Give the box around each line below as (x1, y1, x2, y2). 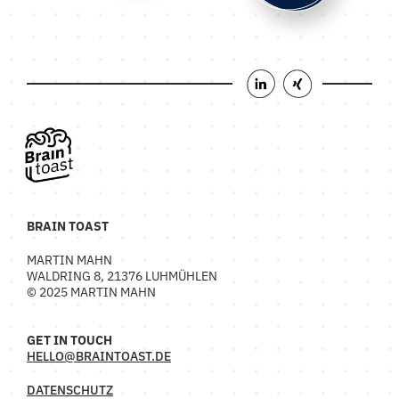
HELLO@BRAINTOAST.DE (27, 348, 171, 364)
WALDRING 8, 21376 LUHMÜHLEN (27, 268, 217, 284)
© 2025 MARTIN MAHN (27, 284, 156, 300)
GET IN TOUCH (27, 332, 112, 348)
